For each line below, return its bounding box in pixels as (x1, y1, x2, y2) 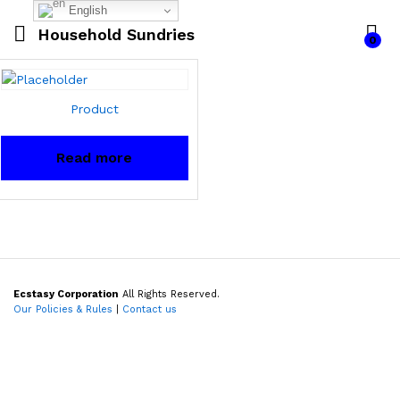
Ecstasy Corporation (13, 288, 119, 300)
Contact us (122, 304, 177, 315)
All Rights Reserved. (119, 288, 220, 300)
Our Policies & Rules (13, 304, 112, 315)
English (64, 3, 107, 17)
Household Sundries (37, 24, 195, 44)
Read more (56, 149, 133, 166)
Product (70, 102, 119, 116)
